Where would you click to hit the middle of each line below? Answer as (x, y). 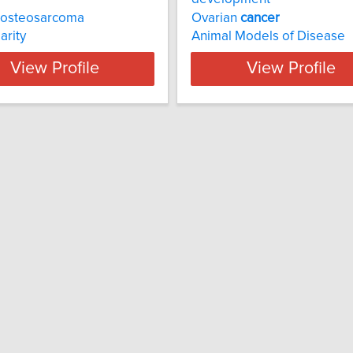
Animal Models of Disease (268, 36)
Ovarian (216, 18)
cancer (260, 18)
